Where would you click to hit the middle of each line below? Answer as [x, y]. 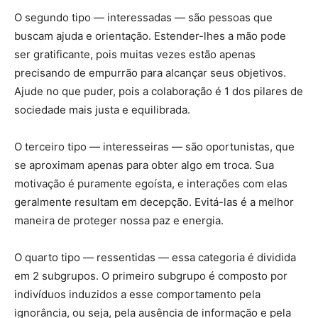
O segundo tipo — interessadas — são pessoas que [143, 17]
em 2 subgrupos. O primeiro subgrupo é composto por [151, 275]
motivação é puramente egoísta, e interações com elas [151, 183]
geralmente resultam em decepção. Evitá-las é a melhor [154, 202]
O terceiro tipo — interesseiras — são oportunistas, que [154, 146]
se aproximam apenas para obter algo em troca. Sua [144, 165]
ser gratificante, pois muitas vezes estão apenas [135, 54]
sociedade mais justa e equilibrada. [102, 109]
